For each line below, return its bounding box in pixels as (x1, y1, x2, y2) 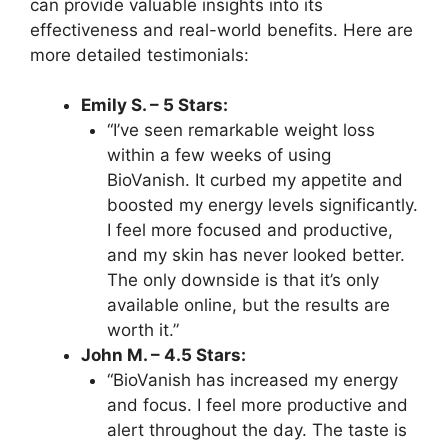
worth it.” (106, 320, 179, 341)
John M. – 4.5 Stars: (81, 345, 246, 366)
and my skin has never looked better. (106, 245, 405, 266)
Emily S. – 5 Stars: (81, 95, 228, 116)
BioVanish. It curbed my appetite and (106, 170, 403, 191)
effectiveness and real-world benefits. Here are (30, 19, 413, 40)
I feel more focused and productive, (106, 220, 393, 241)
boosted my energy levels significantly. (106, 195, 418, 216)
